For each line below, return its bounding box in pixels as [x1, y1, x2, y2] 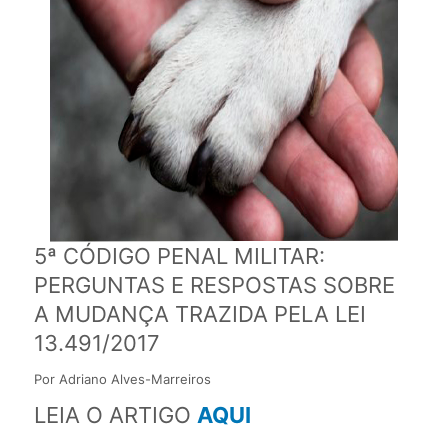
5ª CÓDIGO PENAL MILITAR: [33, 242, 325, 269]
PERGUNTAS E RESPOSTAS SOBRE [33, 271, 395, 298]
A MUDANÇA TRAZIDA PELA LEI [33, 300, 366, 327]
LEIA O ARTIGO [33, 401, 197, 428]
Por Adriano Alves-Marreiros [33, 370, 211, 387]
